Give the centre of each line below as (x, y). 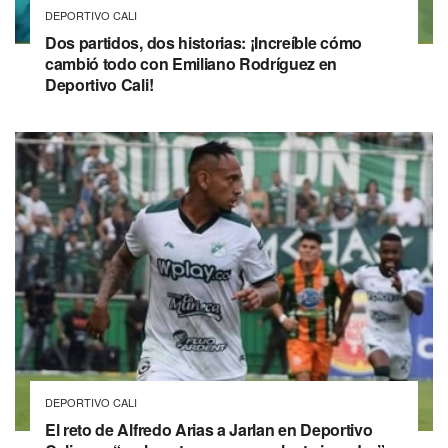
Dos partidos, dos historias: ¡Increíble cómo (203, 42)
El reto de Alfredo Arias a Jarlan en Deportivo (209, 429)
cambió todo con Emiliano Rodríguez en (191, 63)
